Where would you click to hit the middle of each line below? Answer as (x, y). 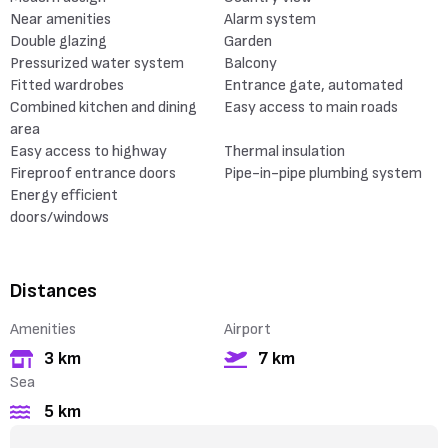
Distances (53, 291)
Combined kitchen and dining (103, 107)
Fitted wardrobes (67, 85)
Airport (247, 329)
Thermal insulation (284, 151)
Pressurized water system (97, 63)
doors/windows (59, 217)
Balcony (250, 63)
